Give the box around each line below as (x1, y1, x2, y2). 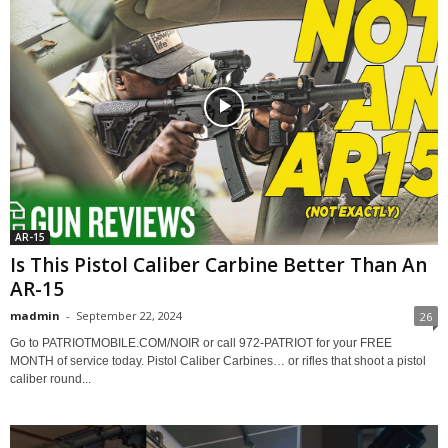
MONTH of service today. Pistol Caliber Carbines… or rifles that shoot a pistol (10, 354, 426, 369)
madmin (10, 308, 60, 324)
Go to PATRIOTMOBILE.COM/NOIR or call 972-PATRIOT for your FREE (10, 336, 392, 351)
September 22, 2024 (76, 308, 182, 324)
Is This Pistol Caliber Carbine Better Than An (10, 252, 427, 279)
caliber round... (10, 372, 91, 387)
